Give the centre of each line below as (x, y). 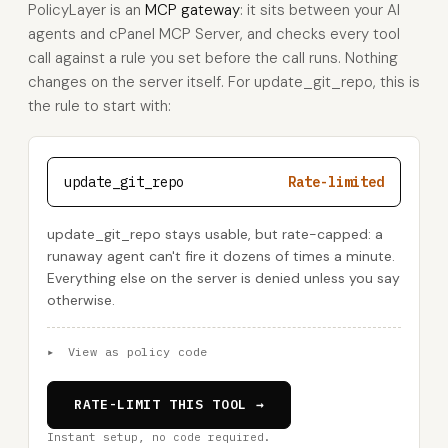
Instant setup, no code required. (159, 437)
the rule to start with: (99, 106)
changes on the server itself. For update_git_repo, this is (224, 82)
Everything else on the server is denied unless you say (223, 278)
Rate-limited (336, 182)
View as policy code (134, 351)
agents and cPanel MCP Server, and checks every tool (214, 34)
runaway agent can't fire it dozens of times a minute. (221, 256)
